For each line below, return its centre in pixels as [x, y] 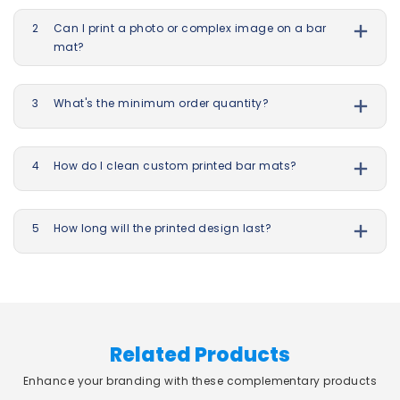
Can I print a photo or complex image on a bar [190, 29]
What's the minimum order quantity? [162, 104]
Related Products [200, 354]
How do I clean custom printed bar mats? [175, 166]
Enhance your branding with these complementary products [200, 381]
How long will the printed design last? [163, 229]
